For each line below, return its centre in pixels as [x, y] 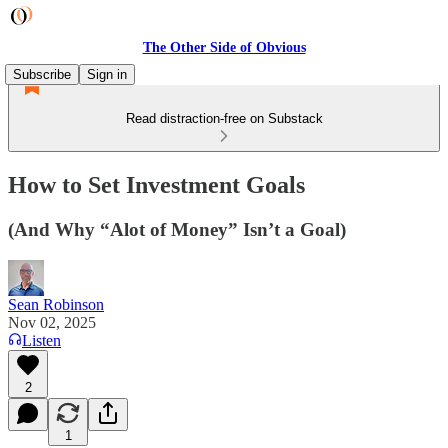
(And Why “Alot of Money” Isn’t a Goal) [177, 229]
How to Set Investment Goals [156, 184]
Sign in [107, 74]
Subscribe [42, 74]
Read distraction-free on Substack [224, 118]
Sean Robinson [56, 304]
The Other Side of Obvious [224, 47]
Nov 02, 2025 [52, 322]
